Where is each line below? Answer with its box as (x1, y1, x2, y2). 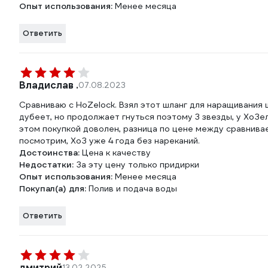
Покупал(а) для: (19, 183, 89, 194)
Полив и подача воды (89, 183, 177, 194)
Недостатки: (19, 159, 76, 170)
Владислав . (19, 79, 78, 92)
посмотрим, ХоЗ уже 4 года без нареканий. (19, 135, 200, 147)
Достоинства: (19, 147, 82, 159)
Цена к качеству (82, 147, 151, 159)
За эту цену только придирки (76, 159, 199, 170)
